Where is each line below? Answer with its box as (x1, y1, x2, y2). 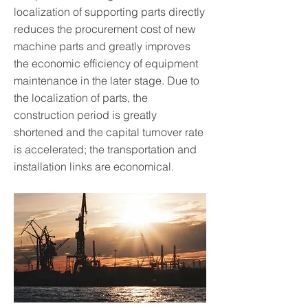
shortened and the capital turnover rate (14, 125, 203, 139)
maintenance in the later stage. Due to (14, 74, 199, 87)
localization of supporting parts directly (14, 5, 205, 19)
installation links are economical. (14, 159, 174, 173)
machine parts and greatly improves (14, 39, 190, 53)
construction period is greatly (14, 108, 157, 122)
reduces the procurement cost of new (14, 22, 196, 36)
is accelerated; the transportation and (14, 142, 197, 156)
